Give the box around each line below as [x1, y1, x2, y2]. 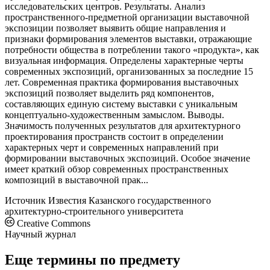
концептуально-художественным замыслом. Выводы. [5, 109, 224, 120]
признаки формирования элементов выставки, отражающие [5, 33, 252, 44]
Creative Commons [14, 218, 90, 228]
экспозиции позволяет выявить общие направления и [5, 22, 226, 33]
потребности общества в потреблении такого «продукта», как [5, 44, 259, 55]
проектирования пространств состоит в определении [5, 131, 224, 142]
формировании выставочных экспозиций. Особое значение [5, 152, 250, 163]
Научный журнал [5, 228, 76, 239]
